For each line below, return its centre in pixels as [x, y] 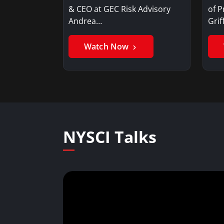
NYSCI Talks [110, 136]
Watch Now [107, 46]
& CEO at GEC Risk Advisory [119, 9]
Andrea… [85, 21]
